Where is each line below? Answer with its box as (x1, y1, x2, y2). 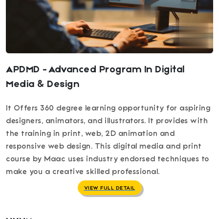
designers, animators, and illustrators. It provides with (6, 116, 208, 126)
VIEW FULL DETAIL (84, 185, 135, 191)
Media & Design (6, 80, 79, 90)
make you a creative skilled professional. (6, 167, 160, 176)
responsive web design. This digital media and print (6, 142, 202, 151)
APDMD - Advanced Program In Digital (6, 65, 185, 75)
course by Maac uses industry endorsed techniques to (6, 154, 209, 164)
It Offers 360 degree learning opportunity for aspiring (6, 104, 210, 113)
